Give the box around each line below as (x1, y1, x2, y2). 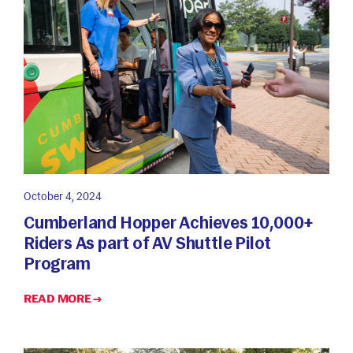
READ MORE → (24, 291, 102, 306)
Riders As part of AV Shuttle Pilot (24, 232, 272, 254)
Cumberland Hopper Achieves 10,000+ (24, 211, 314, 233)
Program (24, 252, 91, 274)
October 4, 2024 (24, 190, 102, 203)
